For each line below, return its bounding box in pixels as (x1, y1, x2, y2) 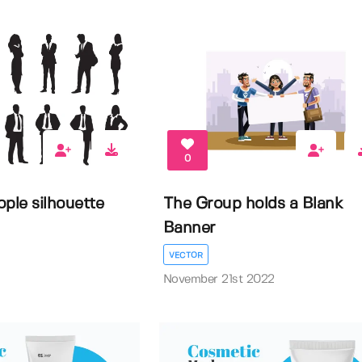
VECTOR (168, 251, 203, 260)
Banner (162, 221, 216, 237)
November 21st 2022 (162, 274, 275, 286)
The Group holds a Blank (162, 196, 343, 213)
